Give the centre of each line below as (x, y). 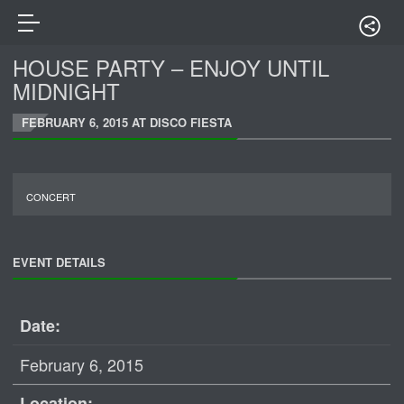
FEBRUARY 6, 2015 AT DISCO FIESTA (127, 122)
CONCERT (51, 197)
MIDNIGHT (67, 91)
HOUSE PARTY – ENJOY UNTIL (171, 67)
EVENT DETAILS (60, 262)
